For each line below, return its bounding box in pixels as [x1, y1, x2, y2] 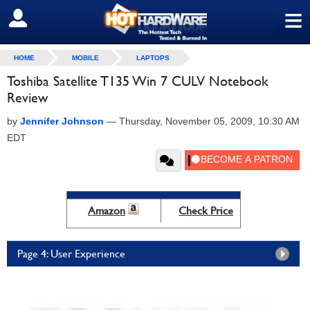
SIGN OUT [10, 12, 71, 26]
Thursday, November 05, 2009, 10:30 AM [119, 116, 300, 127]
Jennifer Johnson [20, 116, 104, 127]
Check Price [179, 204, 234, 217]
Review [7, 89, 48, 106]
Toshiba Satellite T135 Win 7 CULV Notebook [7, 73, 268, 89]
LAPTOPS [136, 54, 170, 62]
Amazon [88, 204, 125, 217]
